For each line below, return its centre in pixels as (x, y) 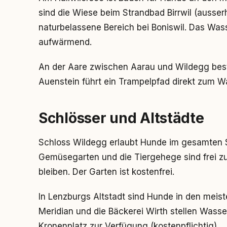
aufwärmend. (65, 42)
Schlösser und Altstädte (121, 118)
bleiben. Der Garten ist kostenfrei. (106, 172)
